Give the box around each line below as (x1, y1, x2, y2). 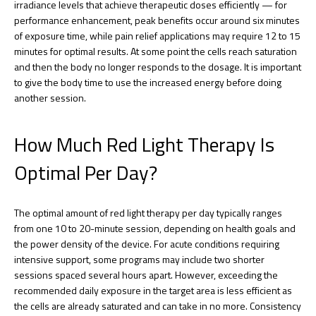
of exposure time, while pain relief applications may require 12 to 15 (14, 28, 300, 43)
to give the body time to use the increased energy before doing (14, 74, 281, 90)
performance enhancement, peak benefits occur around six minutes (14, 12, 300, 28)
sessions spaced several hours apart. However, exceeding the (14, 267, 278, 282)
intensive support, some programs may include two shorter (14, 251, 265, 267)
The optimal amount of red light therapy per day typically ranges (14, 205, 282, 220)
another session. (14, 90, 86, 105)
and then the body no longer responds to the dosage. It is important (14, 59, 301, 74)
